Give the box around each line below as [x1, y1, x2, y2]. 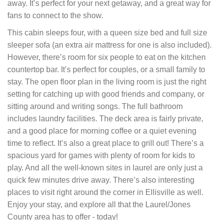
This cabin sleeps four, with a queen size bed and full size [7, 28, 207, 37]
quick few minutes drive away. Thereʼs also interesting [7, 175, 194, 184]
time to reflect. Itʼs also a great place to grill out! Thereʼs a [7, 138, 204, 147]
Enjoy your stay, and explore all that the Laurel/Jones [7, 200, 191, 209]
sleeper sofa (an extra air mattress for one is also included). [7, 40, 212, 49]
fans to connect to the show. [7, 11, 103, 20]
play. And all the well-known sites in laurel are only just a [7, 163, 203, 172]
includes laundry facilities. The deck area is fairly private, [7, 114, 203, 123]
